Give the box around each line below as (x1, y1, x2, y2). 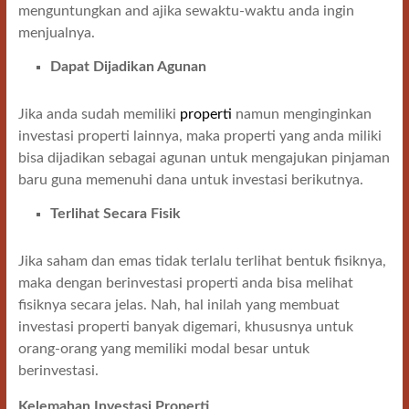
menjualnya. (17, 26, 95, 40)
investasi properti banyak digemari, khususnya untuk (17, 320, 353, 334)
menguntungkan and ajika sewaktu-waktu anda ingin (17, 4, 354, 18)
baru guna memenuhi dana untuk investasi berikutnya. (17, 173, 363, 187)
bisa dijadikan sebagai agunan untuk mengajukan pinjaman (17, 151, 390, 165)
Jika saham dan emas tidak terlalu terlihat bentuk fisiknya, (17, 254, 386, 268)
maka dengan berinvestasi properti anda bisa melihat (17, 276, 353, 290)
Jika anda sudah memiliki (17, 107, 180, 121)
